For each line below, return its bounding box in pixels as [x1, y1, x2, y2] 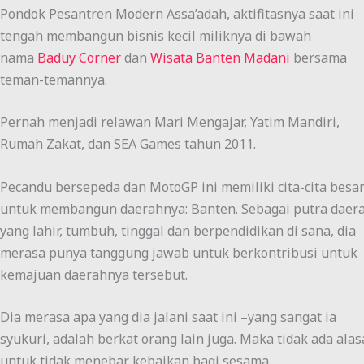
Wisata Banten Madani [150, 48, 290, 67]
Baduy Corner [37, 48, 121, 67]
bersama [290, 48, 347, 67]
